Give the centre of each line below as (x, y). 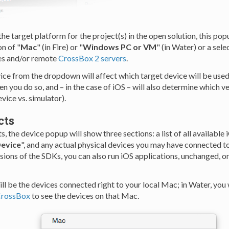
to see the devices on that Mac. (84, 196)
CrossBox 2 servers (92, 58)
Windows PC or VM (119, 47)
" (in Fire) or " (60, 47)
